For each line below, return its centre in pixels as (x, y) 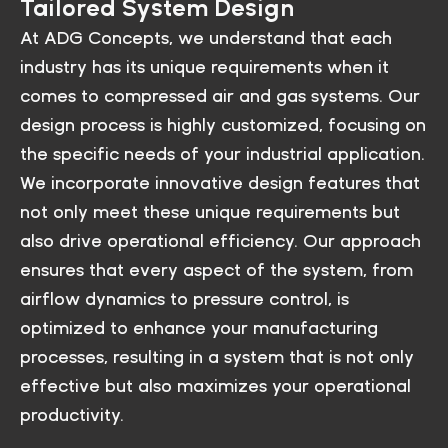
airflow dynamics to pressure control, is (184, 298)
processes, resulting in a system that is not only (217, 356)
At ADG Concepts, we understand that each (206, 37)
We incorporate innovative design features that (220, 182)
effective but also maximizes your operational (215, 385)
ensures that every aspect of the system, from (216, 269)
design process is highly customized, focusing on (223, 124)
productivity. (72, 414)
